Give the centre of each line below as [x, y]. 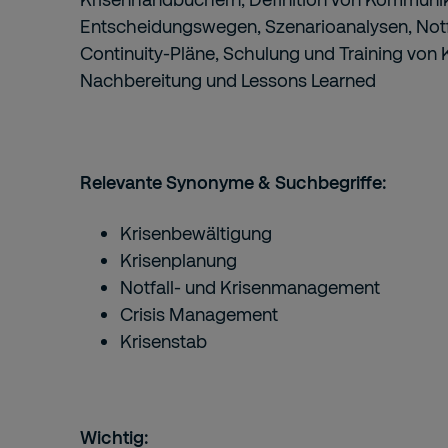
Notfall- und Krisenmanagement [250, 287]
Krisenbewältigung [196, 233]
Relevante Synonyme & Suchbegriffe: [233, 182]
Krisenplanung [178, 260]
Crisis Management [199, 314]
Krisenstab [163, 341]
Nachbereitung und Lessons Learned [228, 80]
